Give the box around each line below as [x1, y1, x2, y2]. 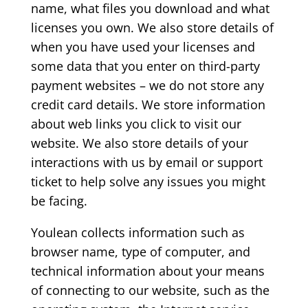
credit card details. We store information [30, 96, 265, 113]
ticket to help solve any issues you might [30, 173, 265, 190]
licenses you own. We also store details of [30, 19, 274, 36]
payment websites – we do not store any [30, 77, 264, 94]
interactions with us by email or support [30, 154, 263, 171]
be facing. [30, 192, 87, 210]
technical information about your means [30, 263, 265, 280]
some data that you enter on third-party [30, 58, 260, 75]
